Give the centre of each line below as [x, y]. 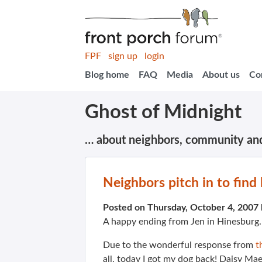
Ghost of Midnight [163, 112]
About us [221, 75]
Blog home [107, 75]
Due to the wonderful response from [179, 245]
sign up [123, 56]
